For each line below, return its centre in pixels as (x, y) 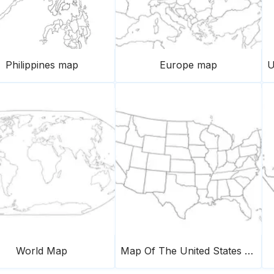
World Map (42, 251)
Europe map (188, 65)
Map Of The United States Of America (249, 251)
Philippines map (42, 65)
